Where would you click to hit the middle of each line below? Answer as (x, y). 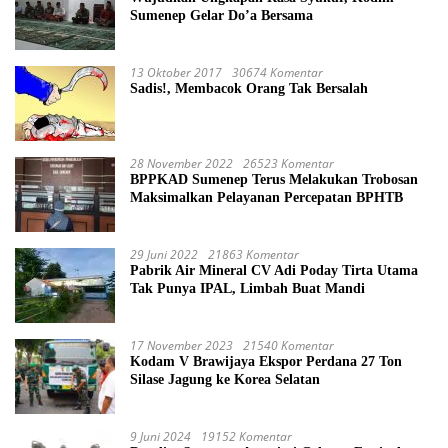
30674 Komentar (277, 72)
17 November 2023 (181, 345)
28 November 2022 (181, 163)
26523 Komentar (288, 163)
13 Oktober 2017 (176, 72)
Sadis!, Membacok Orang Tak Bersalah (249, 88)
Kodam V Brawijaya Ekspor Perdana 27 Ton (266, 361)
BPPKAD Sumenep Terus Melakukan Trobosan (274, 179)
